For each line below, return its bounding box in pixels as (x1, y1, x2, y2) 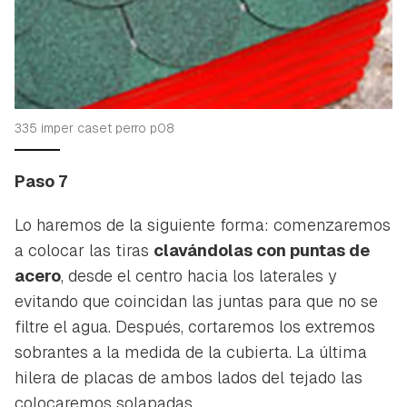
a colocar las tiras (15, 239, 154, 261)
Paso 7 (15, 170, 67, 192)
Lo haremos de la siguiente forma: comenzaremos (15, 213, 391, 235)
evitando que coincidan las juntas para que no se (15, 290, 378, 312)
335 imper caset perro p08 (15, 119, 174, 136)
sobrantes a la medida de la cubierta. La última (15, 341, 367, 362)
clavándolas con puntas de (154, 239, 370, 261)
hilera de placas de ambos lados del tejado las (15, 366, 362, 388)
